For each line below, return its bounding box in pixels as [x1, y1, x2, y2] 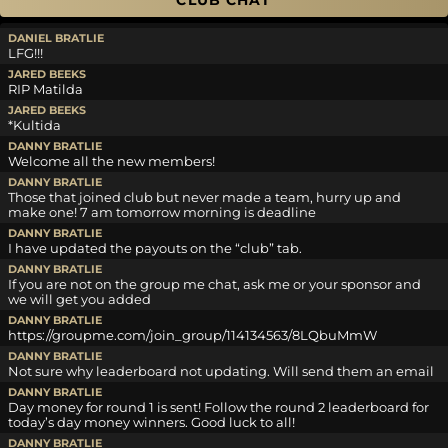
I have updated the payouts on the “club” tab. [8, 240, 302, 257]
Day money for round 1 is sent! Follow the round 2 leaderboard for [8, 399, 429, 416]
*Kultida [8, 117, 61, 134]
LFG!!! [8, 45, 43, 62]
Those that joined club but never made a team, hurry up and [8, 189, 401, 206]
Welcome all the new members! [8, 153, 215, 170]
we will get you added [8, 291, 151, 308]
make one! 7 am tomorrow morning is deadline [8, 204, 316, 221]
